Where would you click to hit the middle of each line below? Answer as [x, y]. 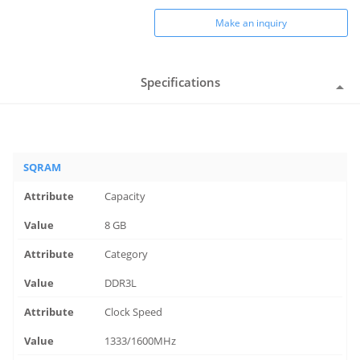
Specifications [180, 82]
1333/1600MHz [141, 341]
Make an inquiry [251, 23]
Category [127, 254]
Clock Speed [134, 312]
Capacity [125, 196]
